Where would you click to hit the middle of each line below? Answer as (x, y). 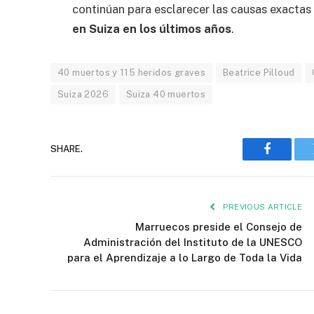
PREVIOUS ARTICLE (261, 206)
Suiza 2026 (83, 94)
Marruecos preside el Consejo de (219, 226)
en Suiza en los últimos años (152, 28)
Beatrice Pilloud (259, 72)
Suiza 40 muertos (166, 94)
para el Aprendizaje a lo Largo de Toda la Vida (185, 257)
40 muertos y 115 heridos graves (132, 72)
